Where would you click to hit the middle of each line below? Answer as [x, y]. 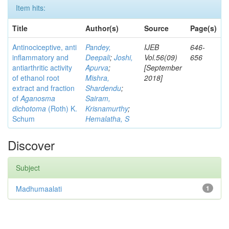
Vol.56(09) [161, 57]
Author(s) [102, 28]
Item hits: [31, 8]
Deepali [98, 57]
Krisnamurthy [107, 108]
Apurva [97, 67]
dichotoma [29, 108]
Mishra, [97, 78]
